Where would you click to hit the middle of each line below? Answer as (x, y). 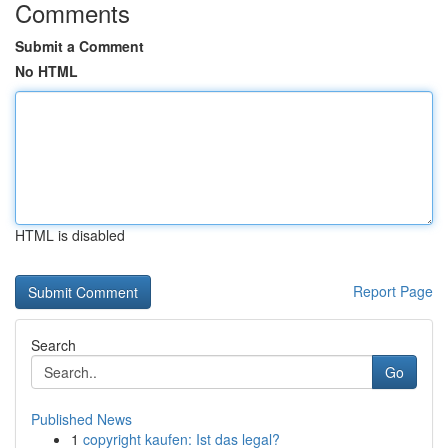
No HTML (46, 71)
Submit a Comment (79, 46)
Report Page (393, 291)
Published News (81, 419)
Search (53, 345)
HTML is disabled (70, 235)
